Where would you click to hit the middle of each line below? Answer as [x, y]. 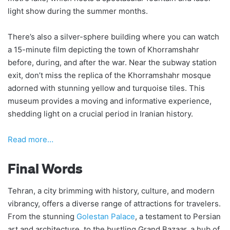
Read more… [31, 139]
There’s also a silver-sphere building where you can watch [113, 36]
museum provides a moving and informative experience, [110, 101]
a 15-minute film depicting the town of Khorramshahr [103, 49]
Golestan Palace [106, 217]
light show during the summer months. [78, 11]
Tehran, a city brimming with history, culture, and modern [111, 191]
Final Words [45, 168]
